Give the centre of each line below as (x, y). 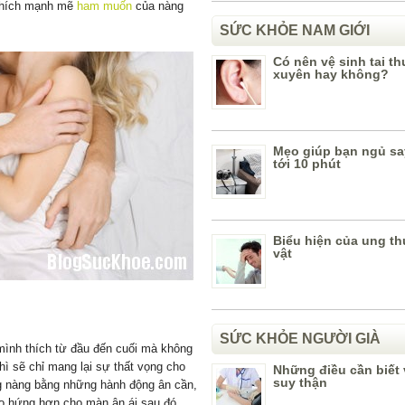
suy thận (300, 382)
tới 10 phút (307, 164)
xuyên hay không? (331, 74)
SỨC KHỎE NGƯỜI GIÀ (300, 339)
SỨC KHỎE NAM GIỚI (295, 30)
